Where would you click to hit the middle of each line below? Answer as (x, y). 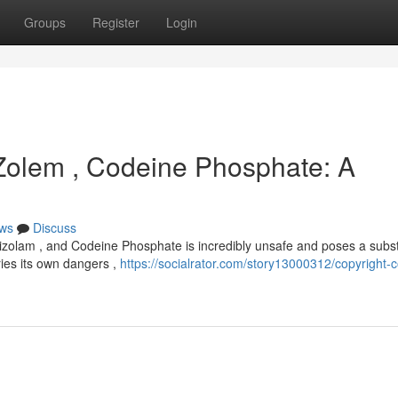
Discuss (55, 227)
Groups (45, 22)
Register (116, 22)
